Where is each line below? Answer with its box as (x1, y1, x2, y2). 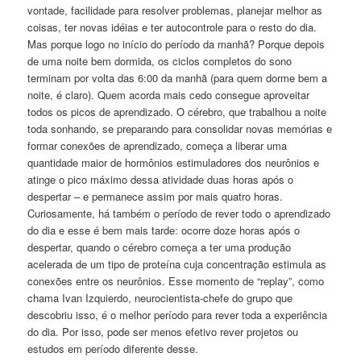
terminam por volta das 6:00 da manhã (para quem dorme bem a (27, 69, 328, 85)
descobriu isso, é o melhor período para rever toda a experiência (27, 306, 328, 322)
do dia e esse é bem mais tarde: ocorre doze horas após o (27, 222, 301, 238)
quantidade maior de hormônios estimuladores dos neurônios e (27, 154, 320, 170)
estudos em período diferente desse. (27, 340, 199, 356)
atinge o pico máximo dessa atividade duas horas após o (27, 171, 294, 187)
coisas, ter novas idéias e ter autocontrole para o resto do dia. (27, 19, 317, 35)
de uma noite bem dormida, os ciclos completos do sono (27, 52, 293, 68)
